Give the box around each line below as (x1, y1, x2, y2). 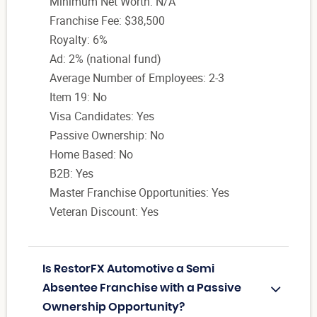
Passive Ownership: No (50, 127, 164, 144)
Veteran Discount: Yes (50, 204, 158, 220)
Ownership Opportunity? (42, 301, 185, 313)
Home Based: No (50, 146, 133, 163)
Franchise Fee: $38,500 (50, 13, 165, 29)
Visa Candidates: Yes (50, 108, 154, 125)
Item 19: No (50, 89, 107, 105)
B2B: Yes (50, 166, 93, 182)
